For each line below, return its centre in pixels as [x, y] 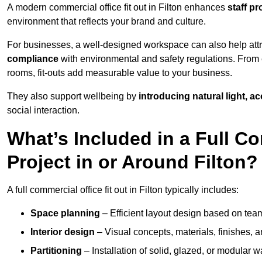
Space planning [65, 213]
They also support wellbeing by [73, 96]
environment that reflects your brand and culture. [106, 22]
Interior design [63, 232]
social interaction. [43, 111]
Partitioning [56, 251]
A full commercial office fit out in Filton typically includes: [123, 190]
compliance [33, 59]
